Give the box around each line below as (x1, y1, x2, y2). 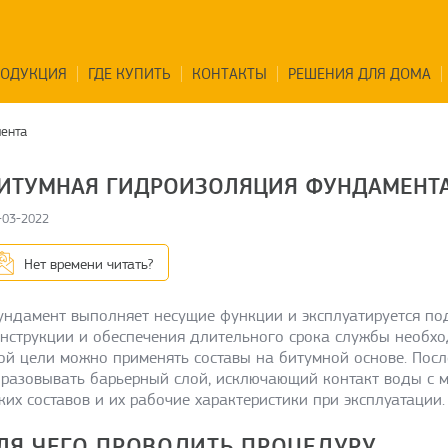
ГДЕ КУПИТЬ (87, 65, 171, 83)
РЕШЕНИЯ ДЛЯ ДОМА (287, 65, 431, 83)
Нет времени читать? (24, 255, 153, 273)
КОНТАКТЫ (191, 65, 267, 83)
